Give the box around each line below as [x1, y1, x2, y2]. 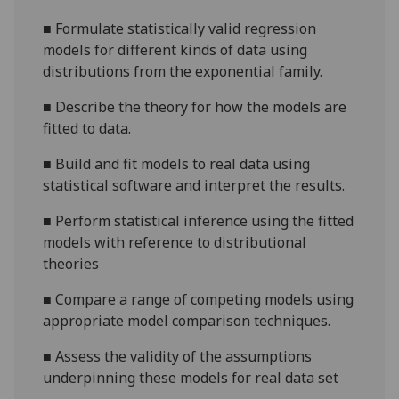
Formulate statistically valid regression [55, 19, 317, 39]
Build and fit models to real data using [55, 154, 311, 175]
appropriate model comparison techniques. [43, 311, 331, 331]
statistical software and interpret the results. [43, 175, 346, 196]
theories [43, 254, 100, 274]
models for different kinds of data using [43, 40, 308, 61]
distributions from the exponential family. [43, 61, 323, 82]
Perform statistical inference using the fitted [55, 211, 354, 232]
